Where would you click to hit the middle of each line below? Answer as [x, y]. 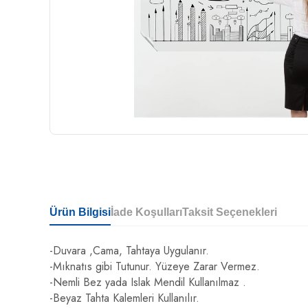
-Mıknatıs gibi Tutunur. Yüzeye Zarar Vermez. [155, 266]
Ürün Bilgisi [80, 212]
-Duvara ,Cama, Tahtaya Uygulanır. [129, 251]
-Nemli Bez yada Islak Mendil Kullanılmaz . [148, 282]
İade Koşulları [146, 212]
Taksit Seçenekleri [230, 212]
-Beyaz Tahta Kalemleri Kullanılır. [124, 298]
